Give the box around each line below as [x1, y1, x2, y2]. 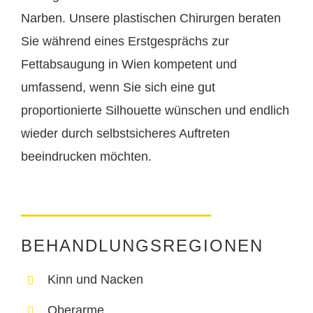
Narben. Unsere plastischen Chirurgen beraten [21, 11, 281, 26]
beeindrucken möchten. [21, 150, 152, 164]
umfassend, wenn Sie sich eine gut [21, 80, 215, 95]
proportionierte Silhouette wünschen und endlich [21, 103, 289, 118]
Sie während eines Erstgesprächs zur [21, 34, 229, 49]
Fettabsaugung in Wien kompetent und [21, 57, 237, 72]
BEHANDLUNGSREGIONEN [21, 236, 263, 256]
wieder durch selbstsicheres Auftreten [21, 126, 230, 141]
